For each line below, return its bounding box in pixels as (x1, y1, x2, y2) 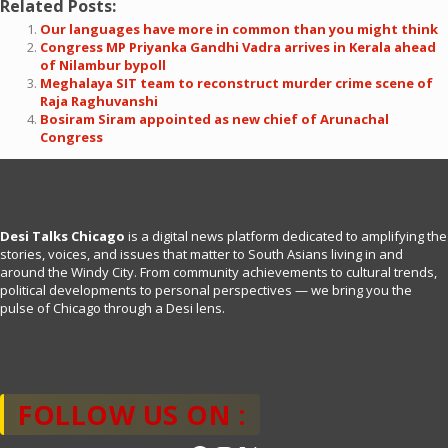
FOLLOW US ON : (18, 396, 246, 433)
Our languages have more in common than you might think (40, 20, 438, 38)
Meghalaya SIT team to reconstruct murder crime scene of (40, 74, 433, 92)
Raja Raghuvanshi (40, 92, 158, 110)
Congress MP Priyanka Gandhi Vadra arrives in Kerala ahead (40, 38, 436, 56)
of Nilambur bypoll (40, 56, 166, 74)
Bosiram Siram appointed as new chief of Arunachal (40, 110, 389, 128)
